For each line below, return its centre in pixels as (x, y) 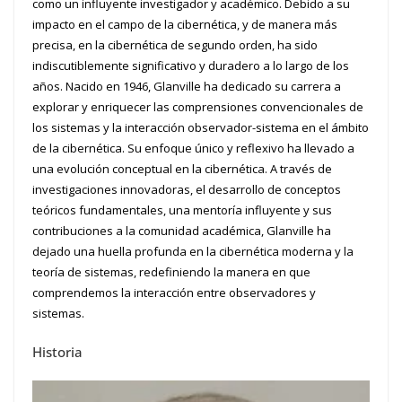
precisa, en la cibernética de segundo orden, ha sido (175, 44)
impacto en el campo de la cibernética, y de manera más (185, 24)
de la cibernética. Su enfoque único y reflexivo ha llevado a (193, 148)
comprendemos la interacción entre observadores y (174, 292)
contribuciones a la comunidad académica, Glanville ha (182, 230)
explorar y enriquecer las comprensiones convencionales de (198, 106)
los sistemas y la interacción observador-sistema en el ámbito (201, 127)
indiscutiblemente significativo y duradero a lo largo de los (191, 65)
